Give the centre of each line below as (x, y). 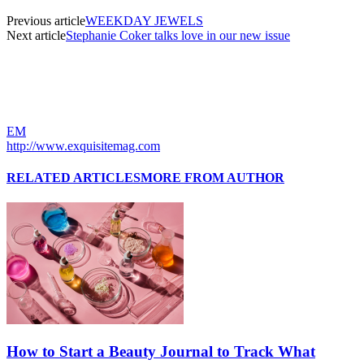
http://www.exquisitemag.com (83, 145)
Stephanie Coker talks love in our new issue (178, 35)
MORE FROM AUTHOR (212, 178)
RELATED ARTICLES (74, 178)
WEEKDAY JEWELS (144, 20)
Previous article (46, 20)
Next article (36, 35)
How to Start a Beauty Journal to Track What (161, 352)
